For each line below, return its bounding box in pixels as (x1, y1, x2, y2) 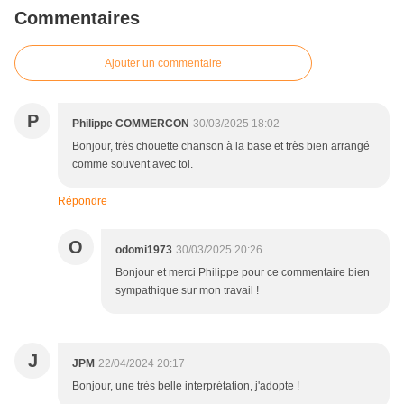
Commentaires (14, 8, 140, 29)
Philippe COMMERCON (72, 117, 189, 131)
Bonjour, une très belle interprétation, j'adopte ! (72, 380, 299, 393)
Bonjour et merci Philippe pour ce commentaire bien (115, 266, 370, 280)
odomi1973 (115, 243, 172, 257)
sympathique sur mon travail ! (115, 284, 259, 298)
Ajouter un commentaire (105, 57, 222, 70)
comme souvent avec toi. (72, 158, 193, 171)
